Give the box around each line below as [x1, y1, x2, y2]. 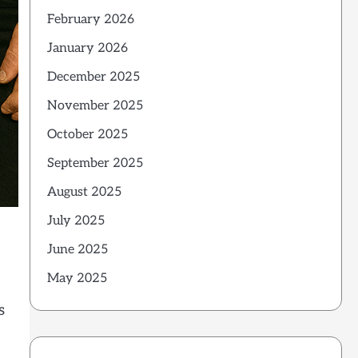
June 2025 [46, 241, 108, 257]
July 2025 [46, 213, 105, 229]
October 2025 [46, 126, 128, 142]
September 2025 [46, 155, 143, 171]
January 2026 [46, 40, 128, 56]
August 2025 [46, 184, 121, 200]
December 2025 [46, 69, 140, 85]
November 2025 [46, 97, 143, 113]
